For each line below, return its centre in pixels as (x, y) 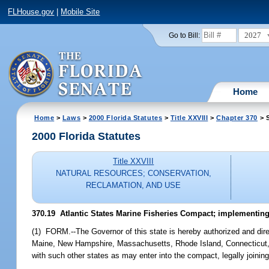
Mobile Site (80, 12)
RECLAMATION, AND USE (134, 186)
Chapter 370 (237, 117)
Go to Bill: (184, 35)
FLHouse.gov (31, 12)
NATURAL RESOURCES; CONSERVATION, (133, 174)
